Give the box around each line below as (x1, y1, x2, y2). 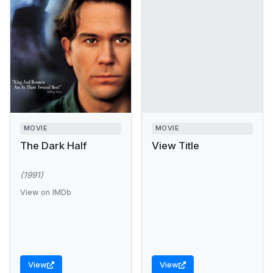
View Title (152, 140, 199, 152)
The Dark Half (20, 140, 87, 152)
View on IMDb (20, 187, 71, 197)
